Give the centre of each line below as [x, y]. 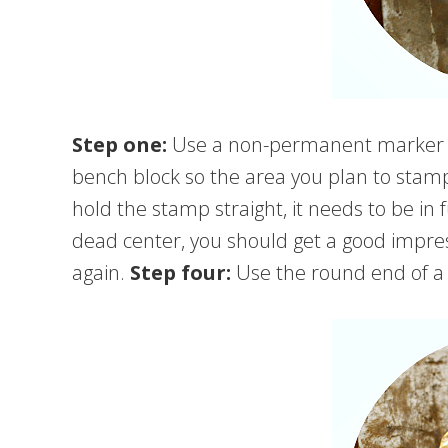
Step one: [119, 144]
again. [101, 272]
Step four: [180, 272]
